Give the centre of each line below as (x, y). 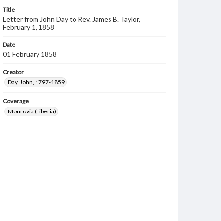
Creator (13, 72)
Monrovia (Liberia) (32, 111)
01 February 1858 (30, 54)
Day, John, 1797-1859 (36, 82)
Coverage (16, 101)
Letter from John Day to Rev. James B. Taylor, (72, 19)
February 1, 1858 (29, 27)
